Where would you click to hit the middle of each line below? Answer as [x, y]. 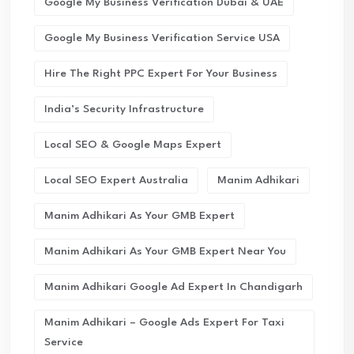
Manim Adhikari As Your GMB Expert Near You [165, 251]
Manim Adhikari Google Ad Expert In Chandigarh [173, 287]
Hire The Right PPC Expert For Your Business [161, 73]
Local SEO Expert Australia [116, 180]
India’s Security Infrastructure [124, 109]
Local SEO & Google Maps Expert [133, 145]
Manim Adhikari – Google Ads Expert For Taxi [164, 322]
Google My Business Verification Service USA [162, 38]
